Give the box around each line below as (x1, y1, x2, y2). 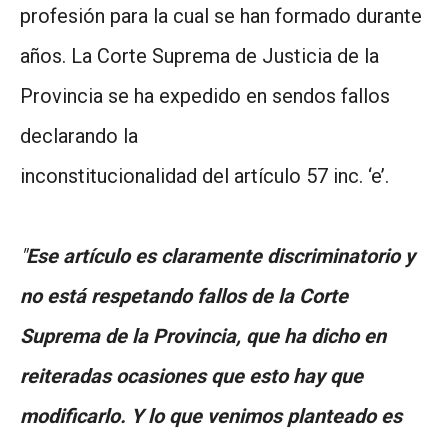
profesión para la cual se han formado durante (20, 3, 422, 28)
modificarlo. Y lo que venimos (20, 403, 287, 428)
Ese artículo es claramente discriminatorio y (26, 243, 415, 268)
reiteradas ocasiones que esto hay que (20, 363, 363, 388)
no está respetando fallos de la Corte (20, 283, 348, 308)
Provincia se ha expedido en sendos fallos (20, 83, 390, 108)
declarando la (20, 123, 138, 148)
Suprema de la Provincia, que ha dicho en (20, 323, 386, 348)
